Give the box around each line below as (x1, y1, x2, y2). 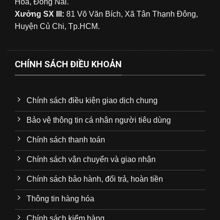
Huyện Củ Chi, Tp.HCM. (15, 22, 100, 30)
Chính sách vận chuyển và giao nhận (27, 155, 156, 164)
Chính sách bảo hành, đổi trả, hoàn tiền (27, 174, 163, 183)
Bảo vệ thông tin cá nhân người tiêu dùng (27, 115, 171, 124)
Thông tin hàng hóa (27, 194, 94, 203)
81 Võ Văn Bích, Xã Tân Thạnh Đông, (64, 9, 198, 18)
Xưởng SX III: (15, 9, 64, 18)
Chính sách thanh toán (27, 135, 105, 144)
